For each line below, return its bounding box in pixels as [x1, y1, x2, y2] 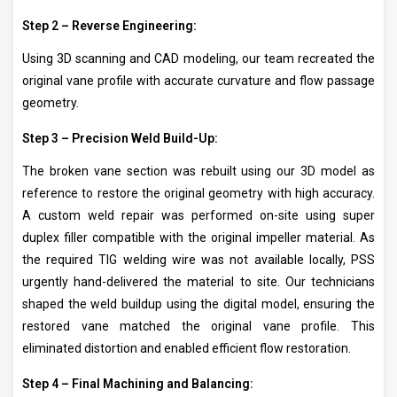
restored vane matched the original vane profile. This [22, 319, 375, 334]
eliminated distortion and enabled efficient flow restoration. [22, 341, 351, 356]
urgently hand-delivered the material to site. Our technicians [22, 275, 375, 290]
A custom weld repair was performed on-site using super [22, 208, 375, 223]
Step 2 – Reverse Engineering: [22, 19, 197, 34]
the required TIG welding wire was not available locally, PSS [22, 253, 375, 268]
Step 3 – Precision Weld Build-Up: [22, 131, 218, 146]
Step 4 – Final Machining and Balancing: [22, 377, 253, 392]
